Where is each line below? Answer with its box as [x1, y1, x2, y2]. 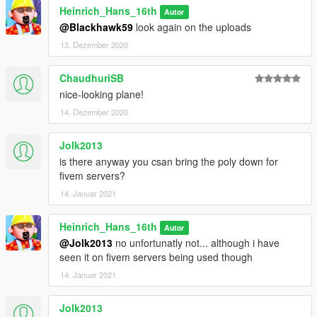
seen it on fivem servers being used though [59, 250, 253, 265]
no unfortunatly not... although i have [113, 236, 279, 250]
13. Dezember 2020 [60, 39, 128, 51]
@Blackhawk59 [59, 20, 133, 35]
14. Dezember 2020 [60, 106, 128, 118]
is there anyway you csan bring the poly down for [59, 154, 278, 169]
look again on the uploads [133, 20, 251, 35]
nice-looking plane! [59, 87, 144, 102]
